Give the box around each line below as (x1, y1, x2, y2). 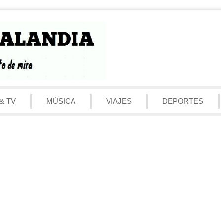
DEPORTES (162, 96, 203, 105)
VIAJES (106, 96, 132, 105)
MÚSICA (46, 96, 75, 105)
